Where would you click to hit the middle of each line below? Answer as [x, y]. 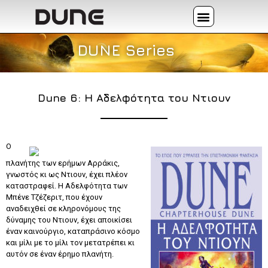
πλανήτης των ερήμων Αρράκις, [63, 163]
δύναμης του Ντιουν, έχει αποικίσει [69, 220]
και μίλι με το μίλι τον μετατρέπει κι [70, 242]
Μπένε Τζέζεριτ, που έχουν [54, 197]
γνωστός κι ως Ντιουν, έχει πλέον [67, 174]
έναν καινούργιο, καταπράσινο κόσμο [73, 231]
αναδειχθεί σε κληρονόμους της [63, 208]
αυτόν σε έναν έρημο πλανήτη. [60, 254]
